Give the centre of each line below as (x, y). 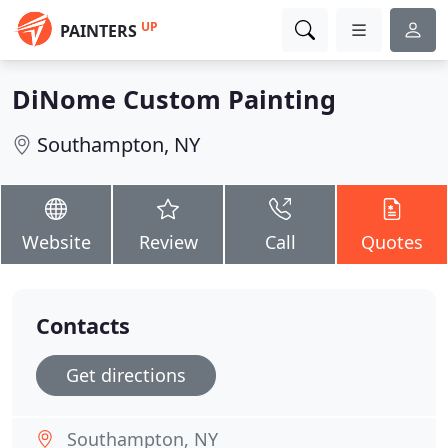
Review (168, 242)
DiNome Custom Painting (174, 99)
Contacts (83, 325)
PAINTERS (98, 31)
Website (56, 242)
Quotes (392, 242)
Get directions (126, 375)
